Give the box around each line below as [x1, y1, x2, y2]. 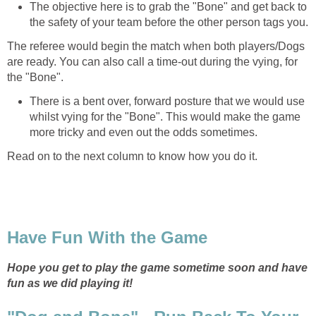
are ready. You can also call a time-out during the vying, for [7, 55, 298, 68]
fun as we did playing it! [7, 277, 133, 290]
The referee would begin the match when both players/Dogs [7, 39, 305, 52]
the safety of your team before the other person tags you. [30, 16, 308, 28]
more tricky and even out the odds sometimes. [30, 126, 257, 138]
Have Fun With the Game [7, 228, 207, 248]
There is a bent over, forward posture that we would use [30, 95, 305, 107]
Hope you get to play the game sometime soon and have [7, 262, 308, 274]
